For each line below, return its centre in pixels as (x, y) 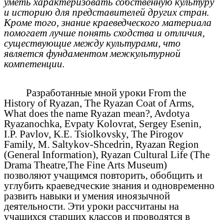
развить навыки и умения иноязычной (87, 196)
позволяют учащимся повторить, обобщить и (103, 175)
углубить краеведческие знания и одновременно (109, 185)
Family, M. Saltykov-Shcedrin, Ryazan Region (101, 144)
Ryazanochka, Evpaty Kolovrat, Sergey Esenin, (103, 124)
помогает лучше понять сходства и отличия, (104, 33)
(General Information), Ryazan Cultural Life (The (107, 154)
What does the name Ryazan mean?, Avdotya (97, 113)
